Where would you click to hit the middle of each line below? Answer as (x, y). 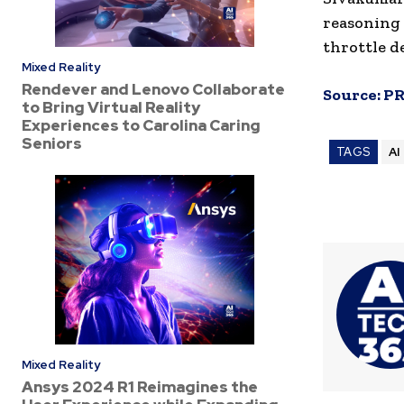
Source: (353, 95)
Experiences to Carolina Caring (141, 125)
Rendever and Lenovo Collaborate (153, 89)
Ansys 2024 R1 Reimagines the (140, 387)
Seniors (52, 143)
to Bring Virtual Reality (111, 107)
